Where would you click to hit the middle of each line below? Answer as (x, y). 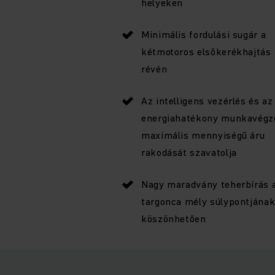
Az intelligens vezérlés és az (207, 100)
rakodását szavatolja (189, 152)
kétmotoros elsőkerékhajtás (206, 51)
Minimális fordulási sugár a (204, 34)
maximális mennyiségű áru (203, 135)
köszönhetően (174, 218)
